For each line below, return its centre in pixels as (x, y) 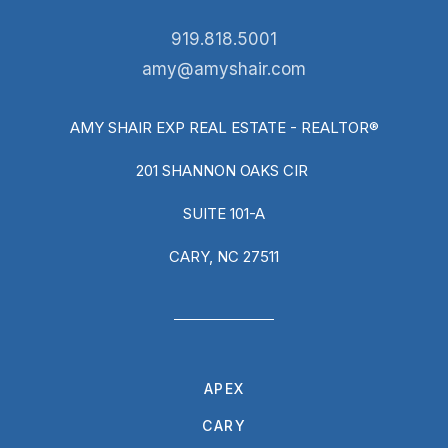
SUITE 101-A (224, 214)
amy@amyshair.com (224, 69)
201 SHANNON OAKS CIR (224, 171)
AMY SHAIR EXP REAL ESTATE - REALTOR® (224, 128)
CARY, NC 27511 (224, 257)
